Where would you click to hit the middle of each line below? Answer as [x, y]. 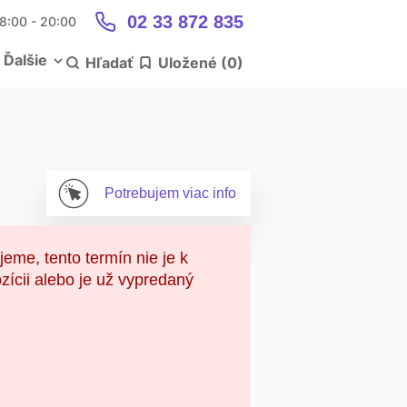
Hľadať [109, 63]
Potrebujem [144, 193]
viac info [209, 193]
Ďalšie [25, 60]
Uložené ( [193, 63]
